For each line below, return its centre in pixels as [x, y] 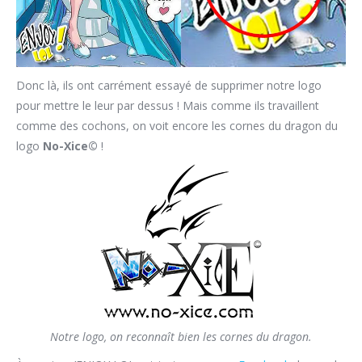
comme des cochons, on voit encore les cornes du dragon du [177, 125]
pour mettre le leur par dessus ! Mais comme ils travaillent [168, 105]
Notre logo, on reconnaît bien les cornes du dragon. [181, 336]
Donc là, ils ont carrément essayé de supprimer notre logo [169, 85]
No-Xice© [70, 145]
